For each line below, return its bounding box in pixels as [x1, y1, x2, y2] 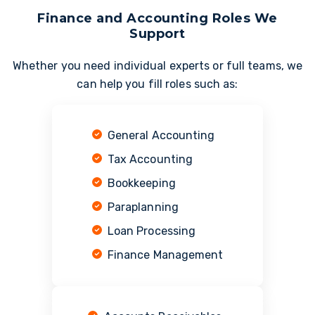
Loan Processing [101, 224, 196, 238]
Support [129, 25, 186, 41]
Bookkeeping [101, 176, 176, 191]
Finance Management [101, 248, 224, 262]
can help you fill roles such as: [77, 77, 238, 91]
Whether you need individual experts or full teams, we [12, 59, 303, 73]
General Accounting [101, 129, 215, 143]
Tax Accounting [101, 153, 193, 167]
